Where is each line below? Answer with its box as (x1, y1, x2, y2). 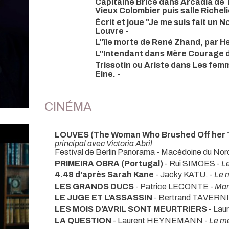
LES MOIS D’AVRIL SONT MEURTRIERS (55, 204, 209, 214)
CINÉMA (44, 100, 91, 113)
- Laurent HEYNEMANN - (113, 216, 209, 225)
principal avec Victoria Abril (55, 139, 152, 148)
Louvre (95, 26, 124, 35)
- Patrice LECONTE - (135, 181, 215, 191)
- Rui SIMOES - (163, 159, 221, 168)
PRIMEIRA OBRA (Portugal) (55, 159, 163, 168)
